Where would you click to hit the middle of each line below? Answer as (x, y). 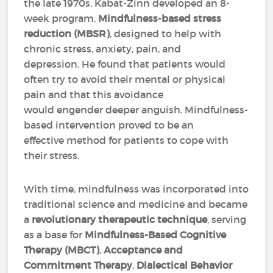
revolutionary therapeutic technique (120, 219)
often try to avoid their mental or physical (125, 79)
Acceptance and (144, 250)
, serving (227, 219)
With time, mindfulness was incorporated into (136, 189)
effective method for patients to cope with (126, 140)
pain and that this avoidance (94, 94)
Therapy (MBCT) (62, 250)
